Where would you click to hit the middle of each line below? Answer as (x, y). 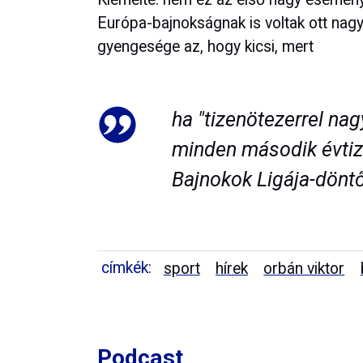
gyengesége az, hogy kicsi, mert (205, 46)
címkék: (126, 268)
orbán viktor (304, 269)
